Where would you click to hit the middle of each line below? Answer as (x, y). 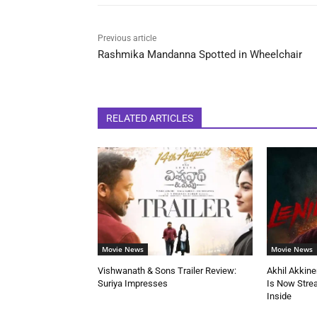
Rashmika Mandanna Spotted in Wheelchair (200, 54)
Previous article (127, 38)
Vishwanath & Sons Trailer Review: (167, 270)
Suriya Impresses (133, 283)
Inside (279, 296)
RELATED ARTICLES (150, 118)
